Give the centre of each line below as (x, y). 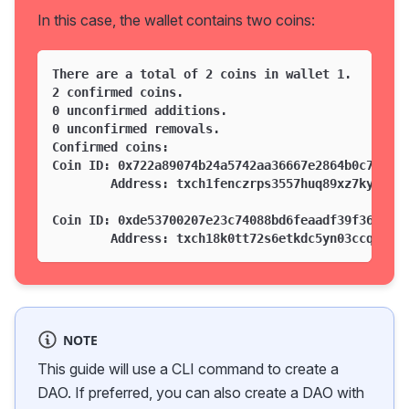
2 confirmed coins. (118, 92)
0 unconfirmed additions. (140, 110)
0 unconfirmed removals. (136, 128)
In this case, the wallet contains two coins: (176, 20)
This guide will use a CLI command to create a (188, 368)
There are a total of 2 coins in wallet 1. (202, 73)
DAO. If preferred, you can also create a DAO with (201, 392)
